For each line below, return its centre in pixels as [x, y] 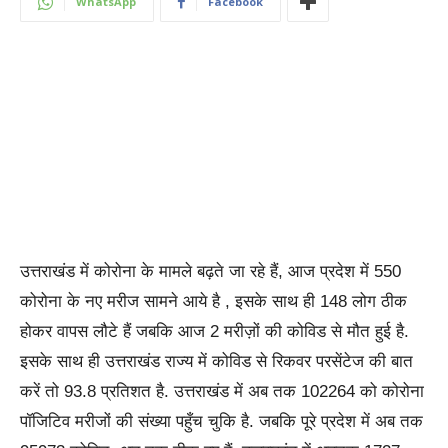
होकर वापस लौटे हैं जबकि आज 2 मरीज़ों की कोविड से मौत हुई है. [214, 332]
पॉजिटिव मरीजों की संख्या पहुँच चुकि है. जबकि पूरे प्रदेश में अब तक [221, 422]
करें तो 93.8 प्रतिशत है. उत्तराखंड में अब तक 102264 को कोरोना [222, 392]
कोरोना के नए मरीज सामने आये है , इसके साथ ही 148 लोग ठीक [213, 302]
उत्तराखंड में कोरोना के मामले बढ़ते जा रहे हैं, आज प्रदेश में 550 [210, 272]
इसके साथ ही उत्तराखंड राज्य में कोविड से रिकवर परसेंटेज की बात [216, 362]
